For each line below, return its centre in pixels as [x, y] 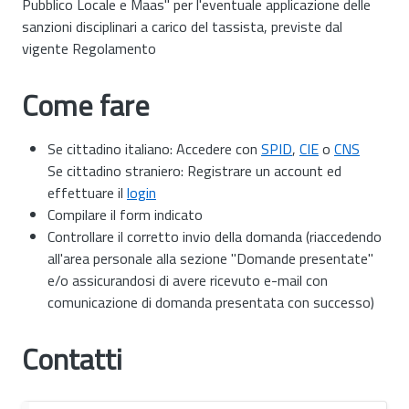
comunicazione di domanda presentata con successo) [211, 302]
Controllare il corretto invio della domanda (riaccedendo [215, 236]
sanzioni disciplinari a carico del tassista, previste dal [182, 26]
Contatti [72, 358]
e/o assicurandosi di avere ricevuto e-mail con [188, 280]
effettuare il [87, 192]
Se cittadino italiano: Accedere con [154, 148]
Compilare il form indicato [125, 214]
